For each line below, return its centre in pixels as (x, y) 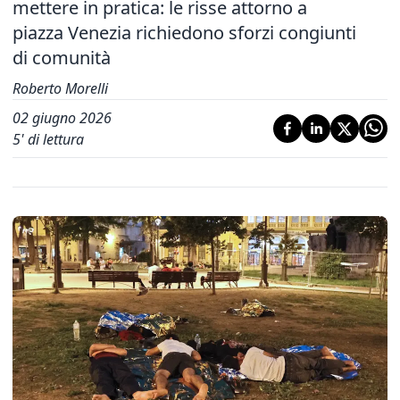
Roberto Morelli (60, 88)
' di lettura (52, 139)
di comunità (62, 58)
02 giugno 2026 (62, 118)
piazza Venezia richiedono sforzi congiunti (184, 33)
